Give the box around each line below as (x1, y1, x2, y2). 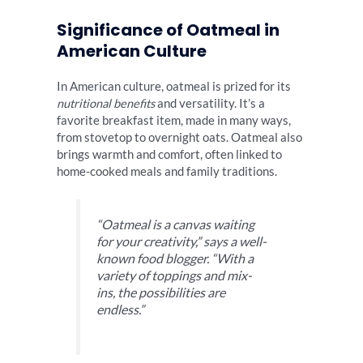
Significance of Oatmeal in (57, 19, 280, 42)
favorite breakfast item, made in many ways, (57, 113, 291, 128)
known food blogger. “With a (96, 250, 254, 267)
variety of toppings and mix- (96, 267, 253, 284)
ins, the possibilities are (96, 284, 226, 301)
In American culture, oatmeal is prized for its (57, 79, 291, 94)
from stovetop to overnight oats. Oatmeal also (57, 130, 302, 145)
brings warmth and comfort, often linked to (57, 147, 282, 162)
